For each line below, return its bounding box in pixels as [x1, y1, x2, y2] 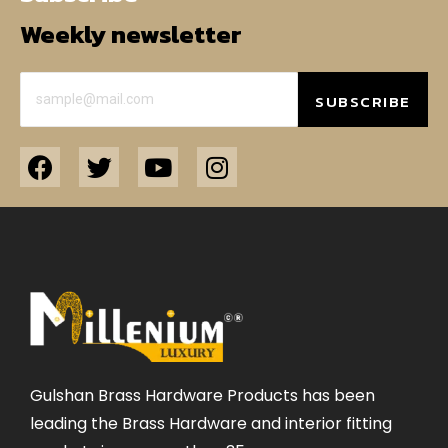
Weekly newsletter [20, 15, 242, 54]
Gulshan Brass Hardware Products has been [30, 383, 375, 407]
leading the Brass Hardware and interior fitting [30, 411, 392, 435]
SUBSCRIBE [315, 90, 411, 114]
